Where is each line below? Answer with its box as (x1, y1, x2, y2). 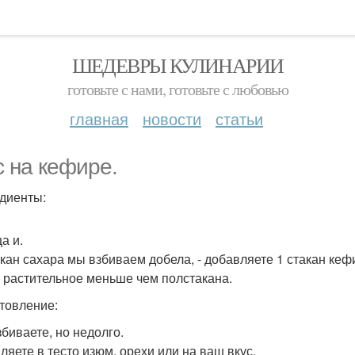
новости (143, 107, 201, 130)
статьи (216, 107, 263, 130)
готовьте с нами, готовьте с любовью (67, 78, 288, 100)
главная (70, 107, 128, 130)
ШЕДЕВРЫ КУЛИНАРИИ (71, 52, 284, 78)
